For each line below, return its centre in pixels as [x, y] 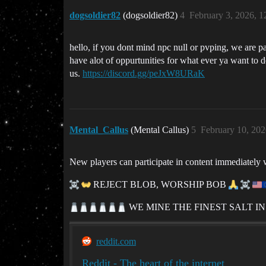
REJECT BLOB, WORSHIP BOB [160, 184]
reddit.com [116, 241]
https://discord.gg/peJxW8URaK [144, 73]
